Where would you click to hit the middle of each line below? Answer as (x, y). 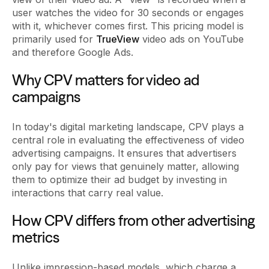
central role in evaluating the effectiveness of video (128, 140)
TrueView (118, 39)
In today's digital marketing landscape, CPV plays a (128, 126)
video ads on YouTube (192, 39)
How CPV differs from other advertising (134, 220)
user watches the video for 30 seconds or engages (128, 12)
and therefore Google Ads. (73, 52)
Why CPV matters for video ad (106, 80)
